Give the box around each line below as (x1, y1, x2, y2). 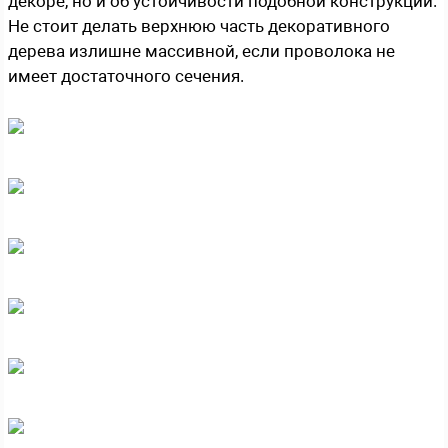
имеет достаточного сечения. (8, 65, 244, 86)
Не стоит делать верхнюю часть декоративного (8, 15, 390, 36)
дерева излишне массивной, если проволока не (8, 40, 395, 61)
